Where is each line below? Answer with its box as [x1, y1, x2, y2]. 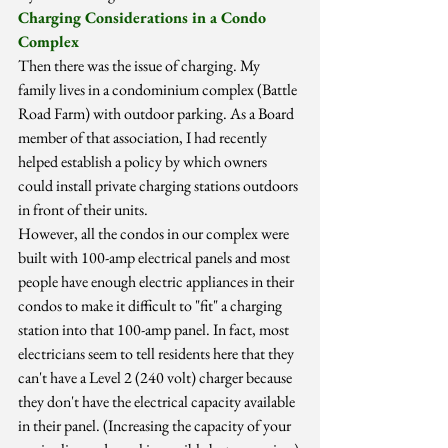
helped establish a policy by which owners [18, 151, 270, 173]
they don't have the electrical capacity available [18, 391, 298, 413]
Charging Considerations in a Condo [18, 7, 270, 29]
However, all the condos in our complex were [18, 223, 292, 245]
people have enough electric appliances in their [18, 271, 297, 293]
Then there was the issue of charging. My [18, 55, 263, 77]
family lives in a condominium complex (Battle [18, 79, 300, 101]
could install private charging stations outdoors [18, 175, 301, 197]
